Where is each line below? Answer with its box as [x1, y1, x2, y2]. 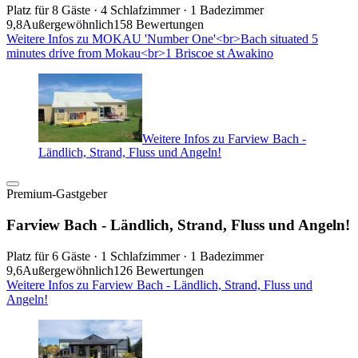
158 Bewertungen [113, 17, 204, 31]
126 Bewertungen [113, 263, 204, 277]
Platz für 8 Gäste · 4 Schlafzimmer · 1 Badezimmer [6, 2, 264, 17]
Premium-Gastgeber [6, 187, 107, 201]
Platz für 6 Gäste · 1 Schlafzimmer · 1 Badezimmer [6, 249, 264, 263]
